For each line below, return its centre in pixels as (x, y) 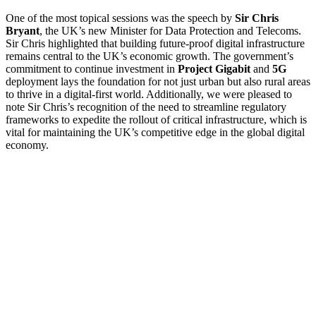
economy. (27, 145)
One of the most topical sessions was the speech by (120, 18)
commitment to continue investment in (92, 69)
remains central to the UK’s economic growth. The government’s (150, 56)
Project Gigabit (214, 69)
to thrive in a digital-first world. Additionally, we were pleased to (149, 95)
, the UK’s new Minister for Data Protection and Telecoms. (170, 31)
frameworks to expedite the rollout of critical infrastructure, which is (156, 120)
